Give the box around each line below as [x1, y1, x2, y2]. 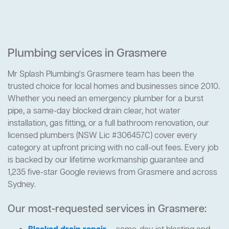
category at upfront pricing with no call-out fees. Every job [8, 143, 218, 154]
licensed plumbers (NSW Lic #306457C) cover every [8, 130, 197, 142]
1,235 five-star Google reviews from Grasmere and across [8, 167, 217, 179]
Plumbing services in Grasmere [8, 46, 167, 62]
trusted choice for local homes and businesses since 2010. [8, 81, 220, 93]
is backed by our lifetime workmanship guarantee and [8, 155, 203, 167]
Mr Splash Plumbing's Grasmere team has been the [8, 69, 194, 81]
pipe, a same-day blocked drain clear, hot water [8, 106, 180, 118]
